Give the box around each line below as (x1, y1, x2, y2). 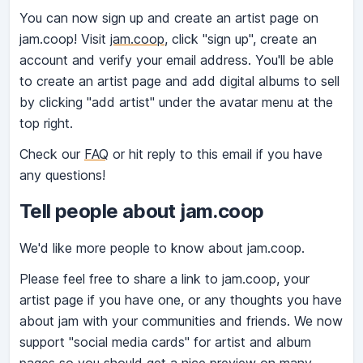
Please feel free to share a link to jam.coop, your (19, 271, 310, 288)
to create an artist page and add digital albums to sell (19, 73, 340, 90)
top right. (19, 115, 73, 132)
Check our (19, 146, 84, 163)
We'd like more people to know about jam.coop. (19, 240, 305, 257)
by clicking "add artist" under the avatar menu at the (19, 94, 333, 111)
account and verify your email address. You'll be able (19, 52, 334, 69)
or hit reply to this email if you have (109, 146, 322, 163)
